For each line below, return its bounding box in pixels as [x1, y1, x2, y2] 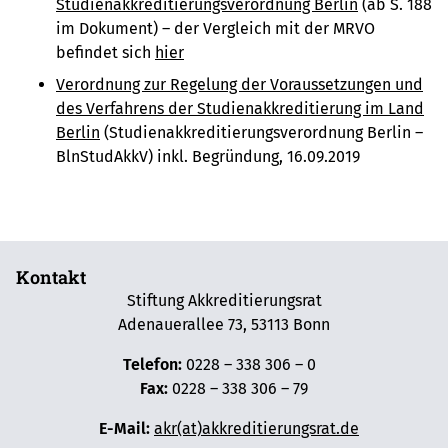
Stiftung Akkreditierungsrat [126, 291, 322, 311]
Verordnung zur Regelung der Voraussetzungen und [56, 75, 423, 95]
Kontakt [16, 265, 86, 290]
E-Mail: [89, 419, 150, 439]
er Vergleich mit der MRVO [184, 19, 375, 39]
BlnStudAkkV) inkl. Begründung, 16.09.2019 [56, 147, 360, 167]
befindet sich [56, 43, 155, 63]
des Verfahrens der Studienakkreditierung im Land [56, 99, 424, 119]
